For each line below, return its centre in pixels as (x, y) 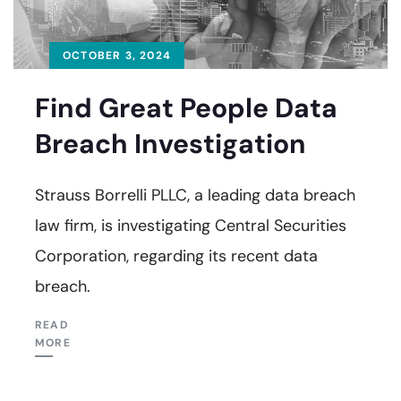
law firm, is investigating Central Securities (191, 225)
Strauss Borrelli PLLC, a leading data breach (195, 195)
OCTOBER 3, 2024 (117, 55)
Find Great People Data (186, 107)
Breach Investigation (171, 143)
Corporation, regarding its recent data (176, 256)
